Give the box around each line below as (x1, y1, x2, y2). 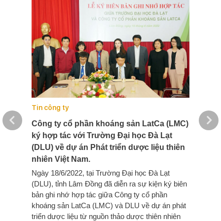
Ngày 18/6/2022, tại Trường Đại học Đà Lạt (32, 169, 170, 178)
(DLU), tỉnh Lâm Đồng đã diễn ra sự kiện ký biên (32, 180, 187, 188)
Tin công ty (32, 104, 69, 112)
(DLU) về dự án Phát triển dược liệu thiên (32, 143, 185, 152)
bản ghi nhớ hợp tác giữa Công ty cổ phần (32, 190, 167, 199)
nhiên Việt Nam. (32, 155, 90, 164)
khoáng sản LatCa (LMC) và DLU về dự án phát (32, 201, 186, 210)
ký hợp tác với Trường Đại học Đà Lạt (32, 131, 172, 140)
